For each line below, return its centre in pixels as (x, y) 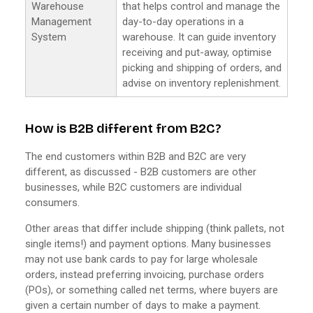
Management (61, 21)
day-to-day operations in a (183, 21)
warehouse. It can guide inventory (199, 37)
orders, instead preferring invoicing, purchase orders (145, 274)
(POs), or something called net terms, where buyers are (152, 290)
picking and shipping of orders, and (202, 67)
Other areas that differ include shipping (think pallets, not (155, 228)
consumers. (52, 202)
